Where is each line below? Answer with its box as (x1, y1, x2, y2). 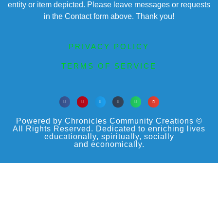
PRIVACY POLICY (69, 42, 149, 51)
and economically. (73, 140, 145, 148)
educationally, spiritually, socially (44, 132, 174, 141)
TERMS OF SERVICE (61, 62, 157, 71)
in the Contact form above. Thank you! (44, 12, 174, 20)
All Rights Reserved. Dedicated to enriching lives (13, 124, 205, 133)
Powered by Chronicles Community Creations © (16, 116, 202, 125)
